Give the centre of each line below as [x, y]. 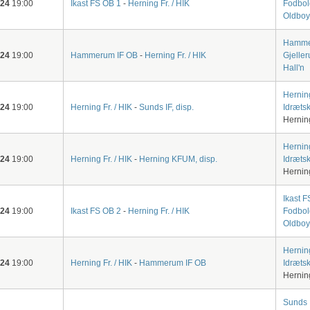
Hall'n [293, 67]
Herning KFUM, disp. [178, 159]
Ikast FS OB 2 [95, 211]
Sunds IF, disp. [166, 107]
